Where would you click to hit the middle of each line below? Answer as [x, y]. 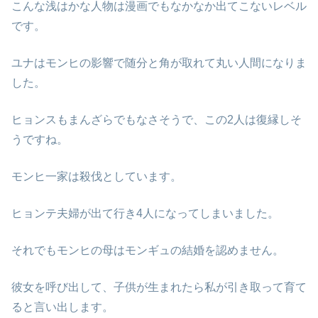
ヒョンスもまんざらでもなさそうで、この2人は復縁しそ [157, 120]
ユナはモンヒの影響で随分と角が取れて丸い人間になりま [159, 63]
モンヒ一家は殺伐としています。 [97, 177]
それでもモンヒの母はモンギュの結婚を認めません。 [148, 251]
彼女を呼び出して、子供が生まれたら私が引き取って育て [159, 287]
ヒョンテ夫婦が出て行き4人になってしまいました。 [145, 214]
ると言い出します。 [62, 307]
